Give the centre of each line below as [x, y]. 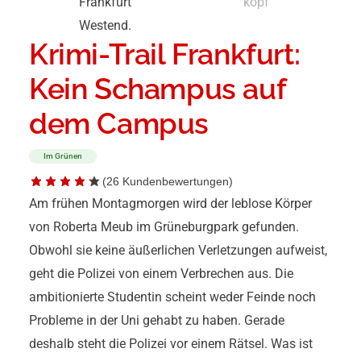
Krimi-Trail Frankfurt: [165, 54]
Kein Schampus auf [158, 88]
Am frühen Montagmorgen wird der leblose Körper [170, 203]
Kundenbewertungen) [176, 181]
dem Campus [119, 123]
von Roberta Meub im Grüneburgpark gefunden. [164, 226]
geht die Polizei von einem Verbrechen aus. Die [161, 273]
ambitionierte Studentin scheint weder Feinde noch [172, 297]
